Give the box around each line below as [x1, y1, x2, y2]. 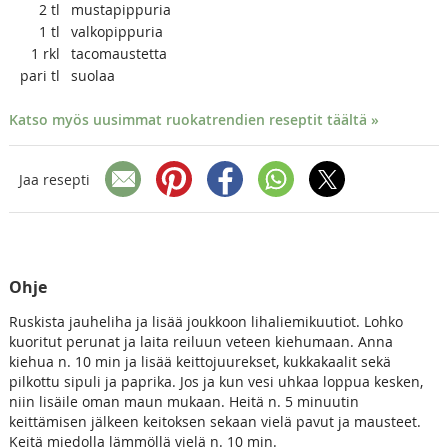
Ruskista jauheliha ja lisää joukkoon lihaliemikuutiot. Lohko [8, 312, 403, 332]
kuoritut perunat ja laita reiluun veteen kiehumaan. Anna [8, 332, 393, 352]
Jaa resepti [18, 169, 90, 189]
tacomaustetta [70, 44, 167, 64]
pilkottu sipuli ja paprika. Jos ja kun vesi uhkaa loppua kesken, [8, 372, 423, 392]
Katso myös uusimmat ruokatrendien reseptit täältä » [8, 110, 379, 130]
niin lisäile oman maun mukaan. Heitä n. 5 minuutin [8, 392, 359, 412]
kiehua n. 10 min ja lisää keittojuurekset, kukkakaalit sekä [8, 352, 391, 372]
